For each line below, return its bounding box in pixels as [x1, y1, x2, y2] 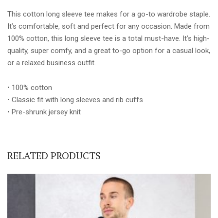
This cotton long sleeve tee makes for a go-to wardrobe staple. [7, 9, 210, 18]
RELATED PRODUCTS [7, 148, 101, 162]
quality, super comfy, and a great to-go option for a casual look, [7, 46, 210, 55]
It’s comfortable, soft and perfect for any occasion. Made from [7, 21, 210, 31]
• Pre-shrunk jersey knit [7, 107, 81, 116]
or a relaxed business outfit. [7, 58, 96, 67]
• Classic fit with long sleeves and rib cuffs [7, 95, 143, 104]
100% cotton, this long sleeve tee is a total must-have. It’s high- [7, 34, 210, 43]
